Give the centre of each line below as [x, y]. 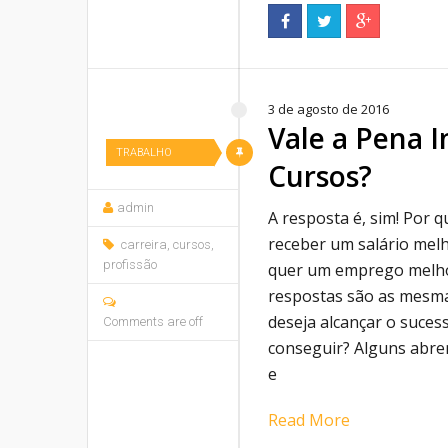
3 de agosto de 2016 [328, 109]
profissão [130, 264]
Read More [309, 420]
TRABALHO [144, 152]
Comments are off [153, 321]
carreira [144, 244]
